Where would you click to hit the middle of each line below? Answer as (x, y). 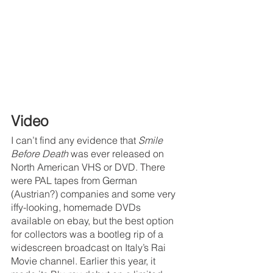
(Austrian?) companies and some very (94, 193)
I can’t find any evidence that (75, 140)
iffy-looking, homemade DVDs (77, 207)
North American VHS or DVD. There (89, 167)
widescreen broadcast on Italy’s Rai (90, 247)
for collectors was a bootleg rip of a (88, 234)
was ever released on (119, 153)
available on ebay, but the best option (94, 220)
